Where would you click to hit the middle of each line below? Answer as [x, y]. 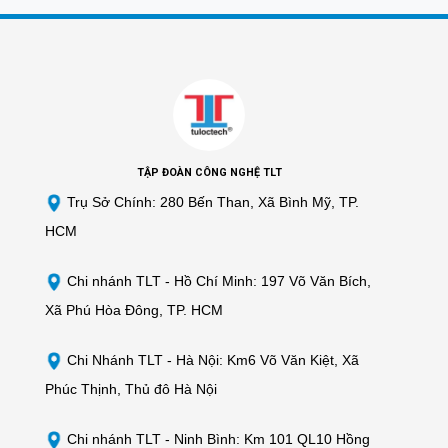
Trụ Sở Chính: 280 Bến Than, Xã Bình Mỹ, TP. [211, 202]
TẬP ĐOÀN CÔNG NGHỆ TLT [209, 173]
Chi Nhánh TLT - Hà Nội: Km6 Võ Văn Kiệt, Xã [211, 359]
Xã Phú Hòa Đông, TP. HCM [134, 309]
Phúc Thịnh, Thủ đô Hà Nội [131, 388]
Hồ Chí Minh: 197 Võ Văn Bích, [272, 280]
